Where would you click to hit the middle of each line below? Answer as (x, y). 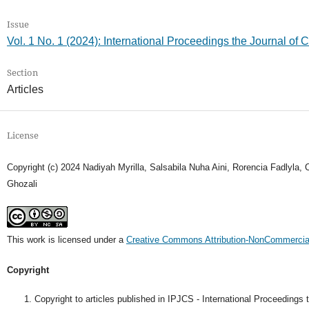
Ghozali (22, 184)
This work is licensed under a (66, 240)
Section (22, 73)
